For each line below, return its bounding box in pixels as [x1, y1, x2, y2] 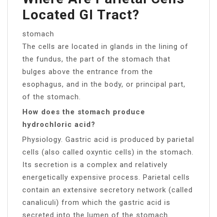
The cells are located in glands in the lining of [22, 42, 188, 51]
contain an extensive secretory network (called [22, 185, 193, 194]
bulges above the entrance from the [22, 67, 153, 76]
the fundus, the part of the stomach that [22, 54, 170, 63]
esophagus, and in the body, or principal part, [22, 79, 186, 89]
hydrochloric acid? [22, 120, 95, 129]
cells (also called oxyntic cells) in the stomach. [22, 147, 194, 156]
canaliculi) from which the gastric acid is [22, 198, 170, 207]
